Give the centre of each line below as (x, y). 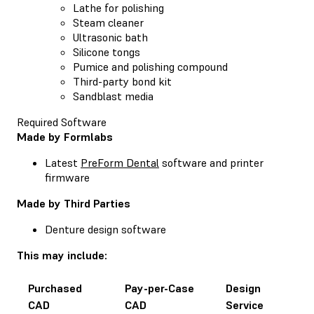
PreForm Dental (120, 162)
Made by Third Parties (75, 203)
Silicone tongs (107, 52)
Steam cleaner (108, 22)
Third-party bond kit (122, 81)
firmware (67, 177)
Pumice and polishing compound (150, 66)
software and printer (211, 162)
